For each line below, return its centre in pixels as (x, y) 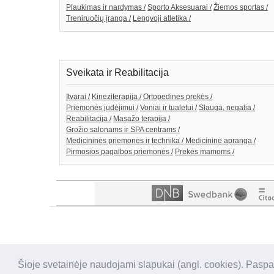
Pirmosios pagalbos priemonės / (120, 152)
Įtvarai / (78, 97)
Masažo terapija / (142, 119)
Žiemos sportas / (241, 8)
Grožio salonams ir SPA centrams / (123, 130)
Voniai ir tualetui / (168, 108)
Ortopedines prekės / (178, 97)
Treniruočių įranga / (98, 19)
